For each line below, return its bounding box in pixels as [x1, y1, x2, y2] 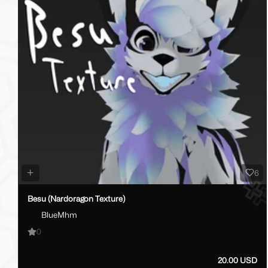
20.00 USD [217, 255, 257, 266]
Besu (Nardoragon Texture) [28, 193, 125, 203]
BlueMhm [41, 210, 77, 220]
